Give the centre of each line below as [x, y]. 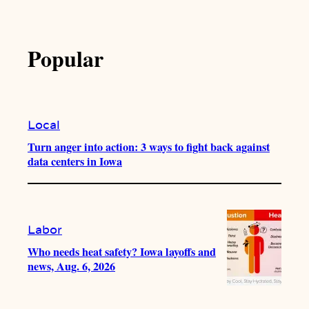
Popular [66, 59]
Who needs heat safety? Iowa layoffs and [122, 251]
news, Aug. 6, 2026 [71, 266]
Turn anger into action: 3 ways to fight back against [149, 147]
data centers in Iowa [75, 162]
